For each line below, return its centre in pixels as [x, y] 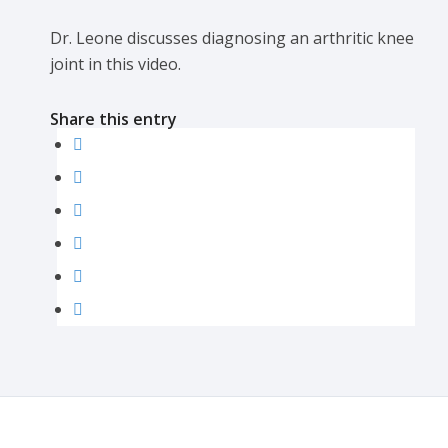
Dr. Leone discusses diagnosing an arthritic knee [232, 38]
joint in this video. [115, 64]
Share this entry [113, 118]
